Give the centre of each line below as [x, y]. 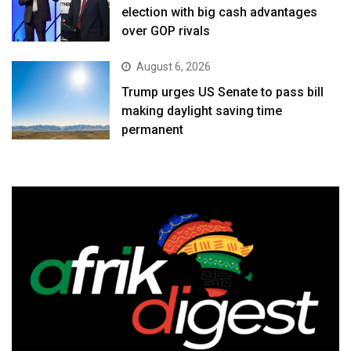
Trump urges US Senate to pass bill [223, 92]
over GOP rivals [166, 31]
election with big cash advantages [220, 13]
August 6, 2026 [174, 66]
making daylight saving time [202, 110]
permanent [153, 129]
